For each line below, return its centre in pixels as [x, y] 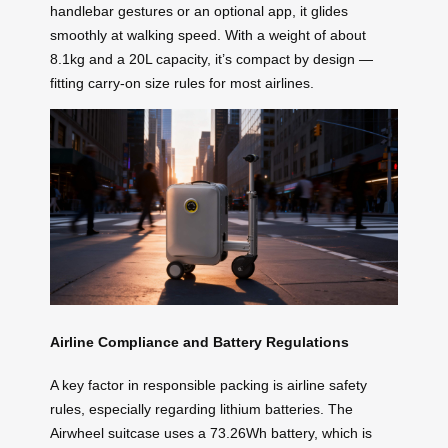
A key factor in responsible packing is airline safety [208, 384]
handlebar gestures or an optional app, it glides [199, 10]
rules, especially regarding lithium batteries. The [201, 408]
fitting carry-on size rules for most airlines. [182, 82]
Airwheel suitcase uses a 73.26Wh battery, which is [211, 432]
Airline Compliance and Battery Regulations [199, 342]
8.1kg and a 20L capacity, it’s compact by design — [211, 58]
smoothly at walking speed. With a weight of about [208, 34]
